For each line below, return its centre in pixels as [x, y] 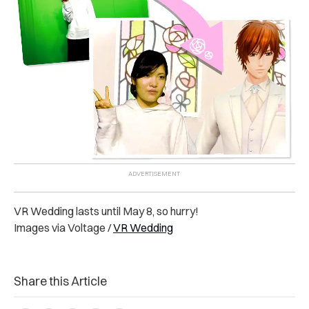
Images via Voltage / [63, 227]
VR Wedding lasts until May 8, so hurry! [106, 211]
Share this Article [60, 281]
